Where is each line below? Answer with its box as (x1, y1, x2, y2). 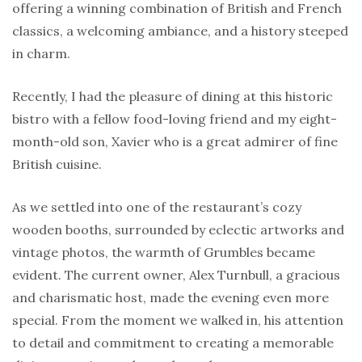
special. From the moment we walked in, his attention (12, 311, 343, 328)
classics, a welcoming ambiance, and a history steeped (12, 22, 348, 39)
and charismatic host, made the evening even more (12, 288, 329, 305)
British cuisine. (12, 155, 102, 172)
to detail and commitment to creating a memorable (12, 334, 334, 351)
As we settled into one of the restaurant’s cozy (12, 198, 301, 215)
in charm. (12, 44, 70, 61)
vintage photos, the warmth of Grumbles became (12, 243, 315, 260)
